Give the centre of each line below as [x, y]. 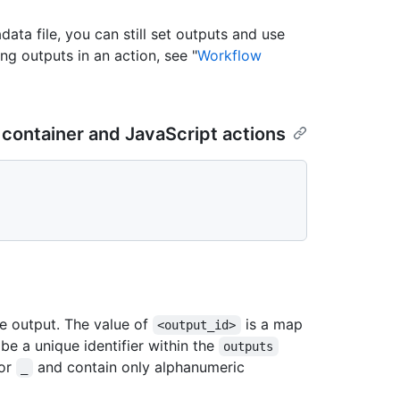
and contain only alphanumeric [141, 367]
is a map [274, 325]
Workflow [229, 56]
